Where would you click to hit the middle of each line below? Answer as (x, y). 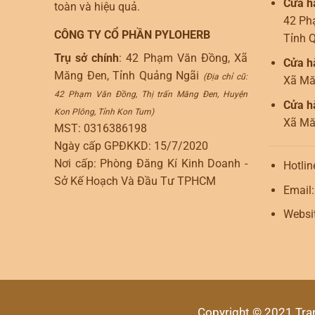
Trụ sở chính (87, 58)
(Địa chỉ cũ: (225, 77)
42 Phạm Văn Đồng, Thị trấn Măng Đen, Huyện (151, 95)
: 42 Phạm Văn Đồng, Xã (184, 58)
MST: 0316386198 (101, 129)
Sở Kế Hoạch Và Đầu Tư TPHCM (135, 181)
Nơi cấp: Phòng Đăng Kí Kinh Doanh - (151, 164)
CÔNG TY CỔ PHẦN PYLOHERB (132, 35)
